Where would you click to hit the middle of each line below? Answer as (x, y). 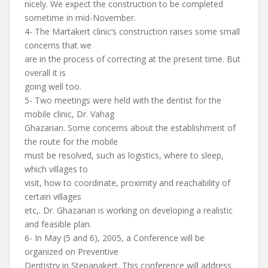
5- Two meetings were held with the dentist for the (123, 100)
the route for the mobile (71, 141)
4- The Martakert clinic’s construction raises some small (132, 31)
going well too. (53, 86)
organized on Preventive (71, 252)
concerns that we (58, 45)
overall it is (45, 73)
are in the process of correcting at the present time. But (133, 59)
